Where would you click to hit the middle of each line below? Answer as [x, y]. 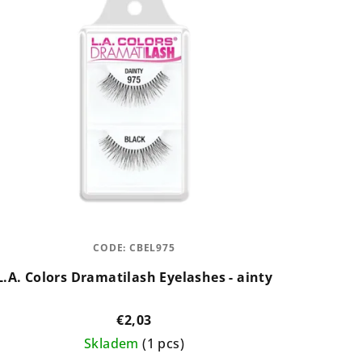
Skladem [113, 343]
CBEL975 [152, 247]
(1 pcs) [163, 343]
